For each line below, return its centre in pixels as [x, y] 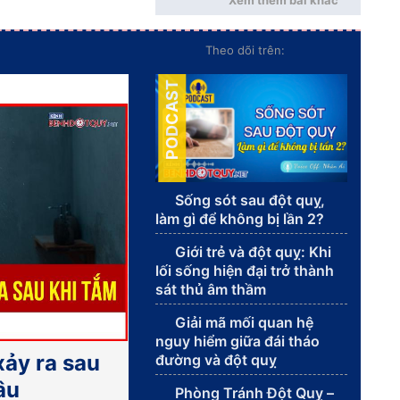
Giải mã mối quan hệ [244, 323]
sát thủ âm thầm [210, 290]
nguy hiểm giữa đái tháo [237, 342]
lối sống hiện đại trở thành [244, 271]
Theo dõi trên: [245, 50]
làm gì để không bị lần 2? [239, 219]
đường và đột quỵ [216, 360]
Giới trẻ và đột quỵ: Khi [253, 252]
